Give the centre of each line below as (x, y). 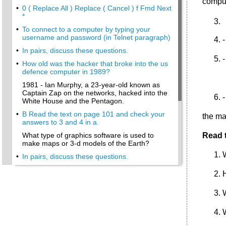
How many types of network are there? (84, 183)
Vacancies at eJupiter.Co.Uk (67, 169)
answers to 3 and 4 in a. (61, 122)
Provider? (38, 217)
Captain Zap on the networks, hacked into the (95, 93)
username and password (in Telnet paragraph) (96, 37)
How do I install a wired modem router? (85, 196)
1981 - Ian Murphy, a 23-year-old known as (91, 85)
